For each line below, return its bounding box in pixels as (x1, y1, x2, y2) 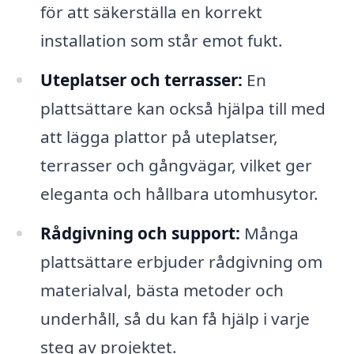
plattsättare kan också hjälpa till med (40, 97, 326, 120)
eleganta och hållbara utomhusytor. (40, 183, 318, 205)
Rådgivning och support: (40, 222, 240, 245)
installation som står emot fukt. (40, 29, 283, 52)
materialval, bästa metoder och (40, 279, 284, 302)
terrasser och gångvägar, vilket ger (40, 154, 312, 177)
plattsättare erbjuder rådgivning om (40, 250, 322, 273)
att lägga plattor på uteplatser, (40, 126, 278, 149)
